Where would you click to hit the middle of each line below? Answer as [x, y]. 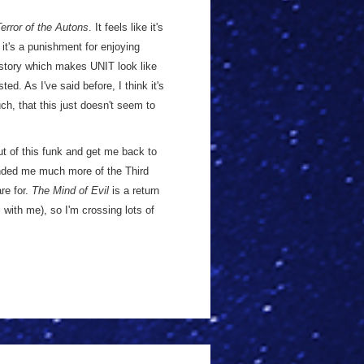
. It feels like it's [126, 27]
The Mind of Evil [70, 191]
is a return [134, 191]
